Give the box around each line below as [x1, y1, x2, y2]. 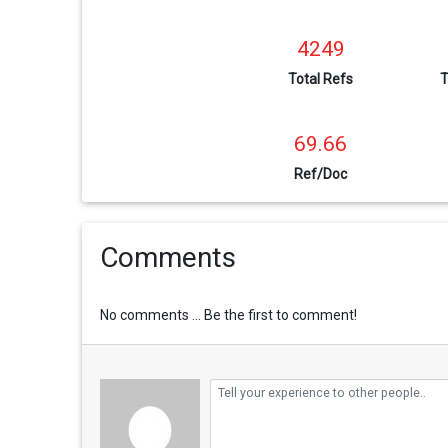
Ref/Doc [294, 165, 348, 182]
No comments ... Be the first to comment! [99, 307, 357, 324]
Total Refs [288, 70, 354, 87]
